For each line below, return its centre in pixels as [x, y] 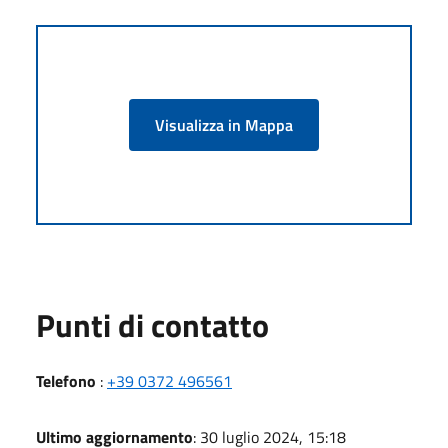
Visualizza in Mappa [224, 124]
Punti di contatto [152, 324]
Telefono [66, 380]
